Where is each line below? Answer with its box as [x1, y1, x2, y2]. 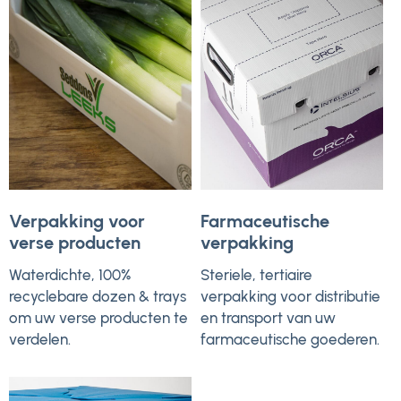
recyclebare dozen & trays [9, 287, 186, 306]
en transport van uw [200, 309, 336, 328]
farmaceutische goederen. [200, 330, 380, 349]
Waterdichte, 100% [9, 266, 131, 285]
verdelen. [9, 330, 71, 349]
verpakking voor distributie [200, 287, 380, 306]
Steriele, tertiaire [200, 266, 312, 285]
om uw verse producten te [9, 309, 188, 328]
